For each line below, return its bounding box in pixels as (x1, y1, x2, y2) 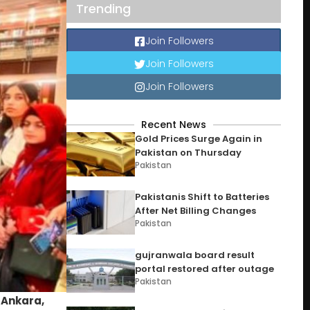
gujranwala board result (135, 248, 255, 262)
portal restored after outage (135, 262, 275, 275)
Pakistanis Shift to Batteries (135, 190, 270, 203)
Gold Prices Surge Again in (135, 132, 263, 145)
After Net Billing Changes (135, 204, 257, 217)
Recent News (141, 118, 206, 131)
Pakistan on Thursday (135, 146, 242, 159)
